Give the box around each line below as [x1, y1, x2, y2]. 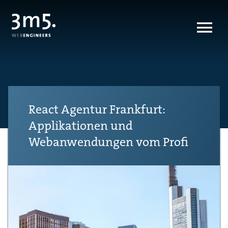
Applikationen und [28, 117, 133, 134]
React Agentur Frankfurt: [28, 101, 165, 118]
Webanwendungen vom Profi [28, 133, 188, 150]
